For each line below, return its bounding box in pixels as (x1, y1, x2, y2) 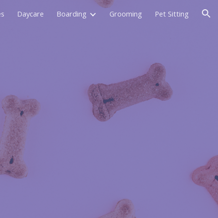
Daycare (17, 9, 44, 18)
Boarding (56, 9, 87, 18)
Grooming (109, 9, 142, 18)
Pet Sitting (155, 9, 189, 18)
